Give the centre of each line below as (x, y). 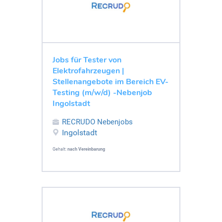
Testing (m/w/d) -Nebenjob (102, 92)
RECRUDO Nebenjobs (97, 122)
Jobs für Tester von (87, 60)
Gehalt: (60, 149)
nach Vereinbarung (86, 149)
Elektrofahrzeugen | (88, 71)
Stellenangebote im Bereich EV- (111, 82)
